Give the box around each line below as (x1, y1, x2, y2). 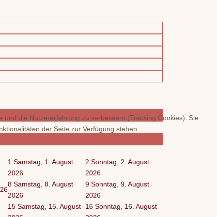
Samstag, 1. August (14, 157, 73, 166)
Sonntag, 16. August (95, 202, 157, 210)
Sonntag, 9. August (91, 180, 149, 188)
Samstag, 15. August (17, 202, 81, 210)
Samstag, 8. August (14, 180, 73, 188)
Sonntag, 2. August (91, 157, 149, 166)
